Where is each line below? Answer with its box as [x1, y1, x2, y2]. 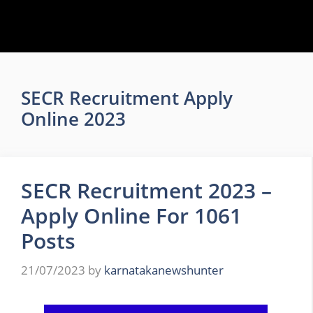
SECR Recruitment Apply [21, 86, 233, 110]
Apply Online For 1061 [21, 201, 242, 230]
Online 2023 [21, 107, 126, 131]
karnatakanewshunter [104, 261, 224, 278]
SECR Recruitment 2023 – [21, 176, 272, 205]
